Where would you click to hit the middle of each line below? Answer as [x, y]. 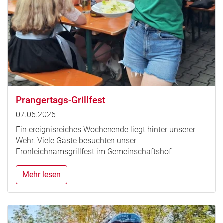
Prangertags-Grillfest [60, 100]
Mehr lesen [42, 175]
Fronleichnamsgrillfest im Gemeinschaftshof [94, 152]
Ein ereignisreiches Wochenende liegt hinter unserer [106, 130]
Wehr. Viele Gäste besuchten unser [76, 141]
